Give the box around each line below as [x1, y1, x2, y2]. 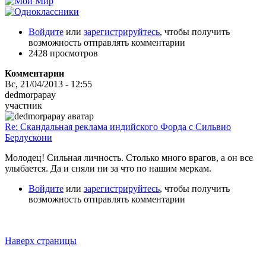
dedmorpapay [5, 89, 56, 100]
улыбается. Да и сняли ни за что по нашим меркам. [5, 163, 211, 173]
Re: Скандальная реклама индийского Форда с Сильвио [5, 121, 231, 132]
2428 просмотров [28, 47, 98, 58]
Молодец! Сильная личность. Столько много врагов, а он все [5, 152, 253, 163]
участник [5, 100, 42, 110]
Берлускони [5, 132, 52, 142]
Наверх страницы [5, 235, 77, 246]
